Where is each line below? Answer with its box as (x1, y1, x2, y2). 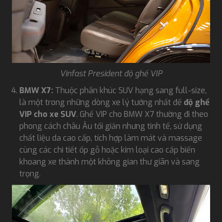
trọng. (19, 168, 41, 179)
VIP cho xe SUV (19, 109, 76, 119)
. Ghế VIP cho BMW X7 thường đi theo (76, 109, 208, 119)
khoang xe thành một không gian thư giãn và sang (19, 156, 200, 167)
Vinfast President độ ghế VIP (59, 68, 163, 79)
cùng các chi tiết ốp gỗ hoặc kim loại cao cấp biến (19, 144, 195, 155)
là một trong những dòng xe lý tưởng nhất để (19, 97, 184, 108)
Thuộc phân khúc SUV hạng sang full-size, (53, 85, 207, 96)
